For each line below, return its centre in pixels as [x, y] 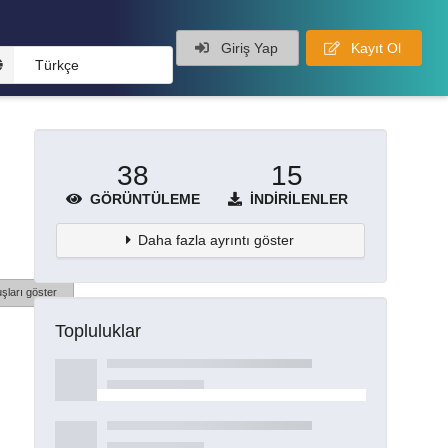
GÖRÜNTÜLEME [142, 198]
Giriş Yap [247, 48]
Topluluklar [97, 330]
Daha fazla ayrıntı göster [216, 239]
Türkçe [56, 65]
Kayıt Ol [373, 48]
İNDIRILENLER [297, 198]
